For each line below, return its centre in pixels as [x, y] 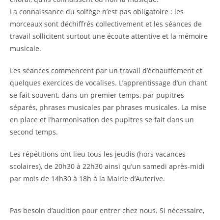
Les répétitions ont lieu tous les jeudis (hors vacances [98, 154]
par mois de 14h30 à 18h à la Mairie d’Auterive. [87, 178]
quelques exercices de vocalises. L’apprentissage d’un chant [109, 82]
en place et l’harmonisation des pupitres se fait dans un [102, 119]
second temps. [34, 132]
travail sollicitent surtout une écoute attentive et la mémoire [109, 36]
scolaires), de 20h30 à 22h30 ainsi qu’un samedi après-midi [107, 166]
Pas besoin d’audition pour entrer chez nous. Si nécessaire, [107, 210]
